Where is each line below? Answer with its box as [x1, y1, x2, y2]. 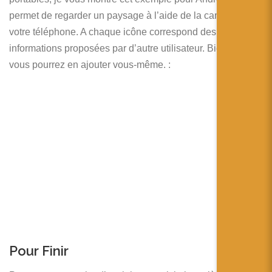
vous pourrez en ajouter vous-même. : [9, 59, 171, 70]
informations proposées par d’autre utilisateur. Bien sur [9, 43, 243, 54]
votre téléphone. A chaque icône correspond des [9, 27, 216, 38]
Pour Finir [9, 243, 69, 259]
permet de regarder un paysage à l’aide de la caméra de [9, 10, 250, 21]
